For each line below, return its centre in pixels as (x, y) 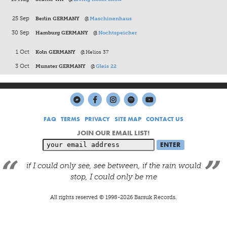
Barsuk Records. (155, 197)
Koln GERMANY (55, 52)
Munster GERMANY (61, 66)
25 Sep (21, 18)
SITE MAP (128, 119)
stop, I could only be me (113, 177)
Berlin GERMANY (58, 18)
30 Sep (21, 32)
